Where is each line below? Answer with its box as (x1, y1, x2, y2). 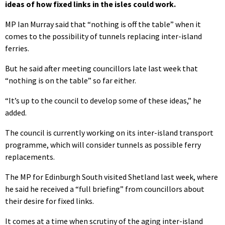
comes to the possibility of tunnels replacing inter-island (5, 31, 202, 42)
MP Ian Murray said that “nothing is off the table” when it (5, 19, 201, 30)
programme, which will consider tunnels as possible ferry (5, 140, 201, 150)
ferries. (5, 43, 29, 54)
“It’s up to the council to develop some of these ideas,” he (5, 95, 201, 106)
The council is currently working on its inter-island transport (5, 128, 213, 138)
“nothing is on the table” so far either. (5, 75, 136, 86)
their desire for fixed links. (5, 196, 94, 206)
